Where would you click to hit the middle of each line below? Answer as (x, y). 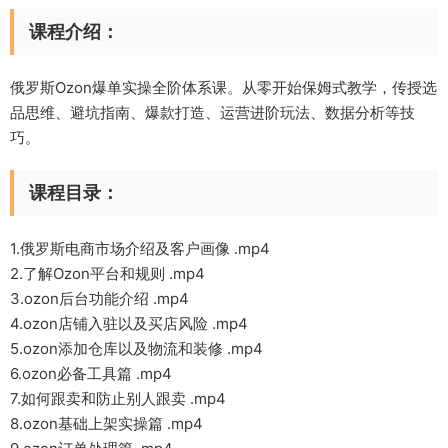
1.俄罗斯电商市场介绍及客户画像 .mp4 (140, 248)
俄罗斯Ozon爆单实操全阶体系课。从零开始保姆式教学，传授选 (223, 87)
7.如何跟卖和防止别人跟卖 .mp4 (118, 398)
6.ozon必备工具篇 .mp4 (91, 373)
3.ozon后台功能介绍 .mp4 (99, 298)
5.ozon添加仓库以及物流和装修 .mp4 (136, 348)
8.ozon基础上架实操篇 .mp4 (106, 423)
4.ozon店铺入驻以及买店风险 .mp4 (129, 323)
